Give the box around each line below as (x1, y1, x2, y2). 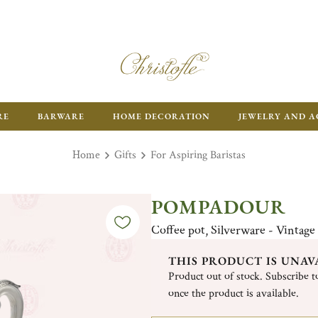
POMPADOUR (150, 194, 286, 219)
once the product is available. (168, 286, 299, 301)
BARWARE (37, 111, 84, 122)
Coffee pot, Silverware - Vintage (150, 222, 315, 238)
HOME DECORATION (112, 111, 210, 122)
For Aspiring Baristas (150, 148, 246, 163)
